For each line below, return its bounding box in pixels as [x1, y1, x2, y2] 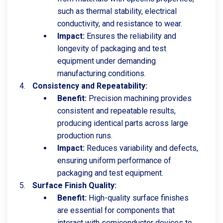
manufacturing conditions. [57, 69, 146, 78]
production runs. [57, 131, 112, 140]
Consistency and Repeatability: [32, 81, 147, 91]
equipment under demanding [57, 56, 156, 66]
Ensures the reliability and [85, 31, 176, 41]
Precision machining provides [87, 94, 192, 103]
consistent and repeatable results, [57, 106, 176, 115]
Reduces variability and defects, [85, 143, 198, 153]
